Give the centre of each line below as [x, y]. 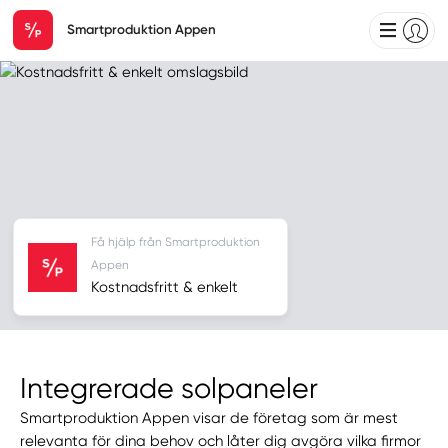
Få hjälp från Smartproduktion [175, 241]
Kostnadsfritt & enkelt [164, 286]
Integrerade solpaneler [169, 389]
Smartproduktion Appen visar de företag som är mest [209, 418]
